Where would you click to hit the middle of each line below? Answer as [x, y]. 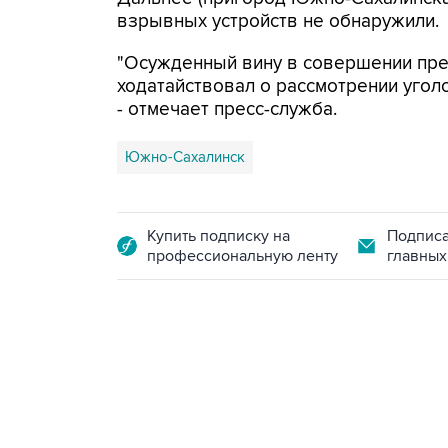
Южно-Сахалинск [185, 157]
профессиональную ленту [242, 256]
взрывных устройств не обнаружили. [278, 21]
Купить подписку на [218, 236]
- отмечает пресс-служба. [227, 109]
